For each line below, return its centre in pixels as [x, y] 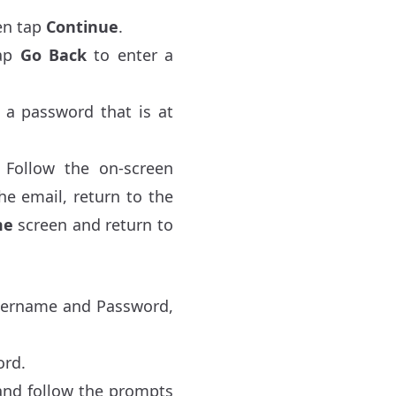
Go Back [53, 55]
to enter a [130, 55]
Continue [82, 27]
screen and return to [93, 225]
